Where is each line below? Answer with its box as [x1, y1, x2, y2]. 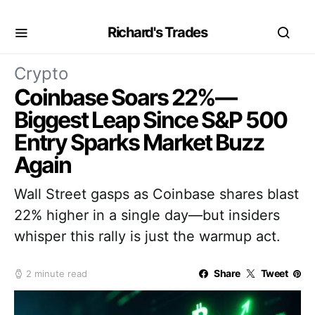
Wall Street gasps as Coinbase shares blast [14, 186, 299, 202]
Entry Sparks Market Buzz [14, 129, 264, 156]
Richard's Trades [108, 24, 207, 41]
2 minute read [26, 267, 87, 279]
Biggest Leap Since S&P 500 [14, 106, 287, 134]
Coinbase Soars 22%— [14, 84, 236, 111]
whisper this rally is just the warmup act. [14, 228, 281, 245]
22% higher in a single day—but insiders [14, 207, 280, 224]
